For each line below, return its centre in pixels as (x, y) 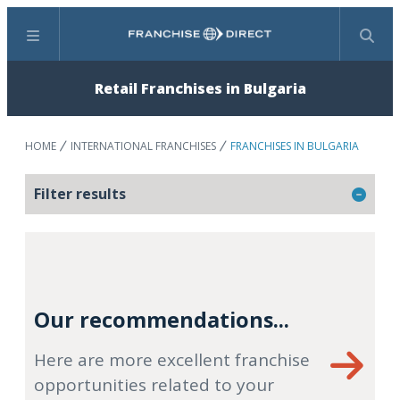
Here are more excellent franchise (172, 360)
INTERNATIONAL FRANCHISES (143, 146)
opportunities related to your (154, 385)
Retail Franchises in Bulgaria (200, 88)
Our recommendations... (162, 320)
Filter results (80, 194)
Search (221, 43)
